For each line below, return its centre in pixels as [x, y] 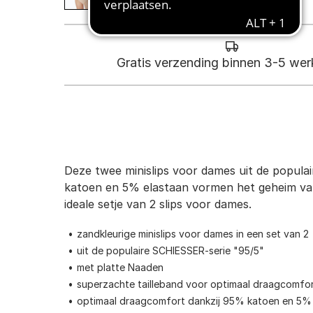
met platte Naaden [120, 268]
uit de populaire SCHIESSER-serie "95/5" [170, 251]
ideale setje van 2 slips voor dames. [158, 204]
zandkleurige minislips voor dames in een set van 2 [193, 234]
